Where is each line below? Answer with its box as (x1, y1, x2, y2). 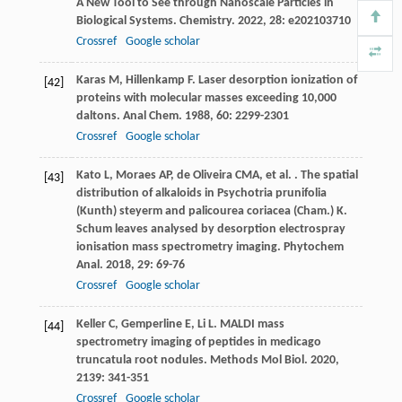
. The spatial (291, 169, 358, 183)
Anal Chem (122, 109, 179, 124)
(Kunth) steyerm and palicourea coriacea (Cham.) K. (75, 205, 347, 219)
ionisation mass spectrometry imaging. (75, 240, 284, 255)
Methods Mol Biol (209, 354, 304, 368)
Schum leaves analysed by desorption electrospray (75, 223, 345, 237)
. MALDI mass (213, 318, 284, 332)
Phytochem (283, 240, 344, 255)
